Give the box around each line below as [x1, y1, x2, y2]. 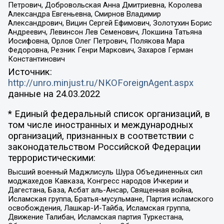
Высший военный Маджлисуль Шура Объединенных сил [7, 167, 202, 176]
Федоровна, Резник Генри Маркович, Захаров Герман [7, 45, 193, 55]
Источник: [7, 66, 52, 77]
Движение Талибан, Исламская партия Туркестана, [7, 212, 183, 221]
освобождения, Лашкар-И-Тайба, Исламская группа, [7, 203, 190, 212]
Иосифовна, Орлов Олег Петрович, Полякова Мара [7, 36, 184, 46]
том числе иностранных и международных [7, 119, 193, 131]
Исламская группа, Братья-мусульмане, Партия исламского [7, 194, 213, 203]
